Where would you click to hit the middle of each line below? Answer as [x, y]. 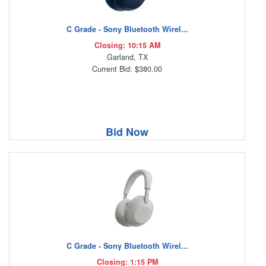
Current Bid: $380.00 [127, 69]
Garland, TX [127, 57]
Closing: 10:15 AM [127, 45]
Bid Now [127, 132]
